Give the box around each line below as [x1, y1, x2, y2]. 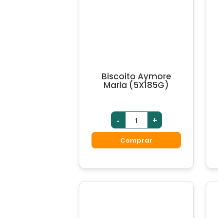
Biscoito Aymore [101, 71, 171, 82]
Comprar [120, 135, 153, 145]
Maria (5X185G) [104, 79, 169, 91]
